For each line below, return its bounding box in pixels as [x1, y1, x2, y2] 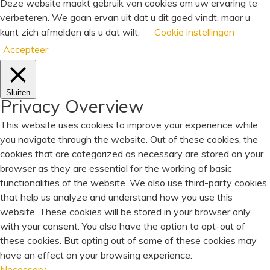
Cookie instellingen [154, 25, 234, 38]
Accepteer [3, 43, 48, 55]
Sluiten [6, 87, 30, 97]
